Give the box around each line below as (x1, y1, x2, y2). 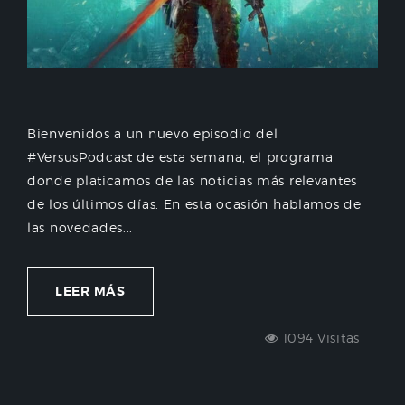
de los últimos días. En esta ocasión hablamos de (27, 196, 362, 212)
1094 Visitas (278, 330, 360, 346)
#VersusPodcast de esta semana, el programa (27, 149, 334, 165)
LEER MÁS (55, 283, 126, 300)
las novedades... (27, 220, 134, 236)
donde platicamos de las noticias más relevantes (27, 173, 357, 189)
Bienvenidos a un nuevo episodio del (27, 126, 278, 142)
